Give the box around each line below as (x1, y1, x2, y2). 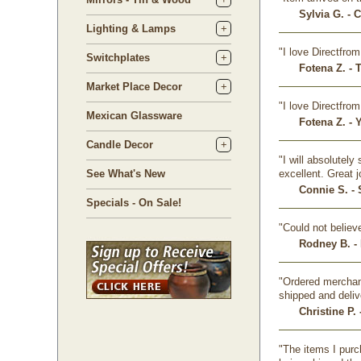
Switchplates (86, 52, 150, 64)
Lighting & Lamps (86, 23, 176, 35)
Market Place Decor (86, 81, 182, 93)
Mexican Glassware (86, 110, 182, 122)
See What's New (86, 168, 165, 180)
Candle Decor (86, 139, 153, 151)
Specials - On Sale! (86, 197, 181, 209)
